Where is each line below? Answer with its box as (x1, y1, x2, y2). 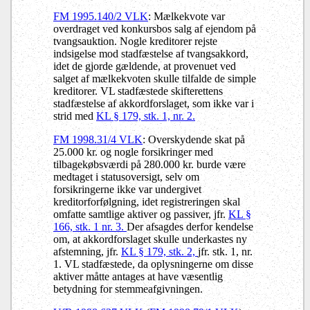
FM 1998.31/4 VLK (53, 133, 143, 145)
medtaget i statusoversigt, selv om (53, 170, 199, 183)
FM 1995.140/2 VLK (53, 10, 148, 22)
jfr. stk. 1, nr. (198, 245, 253, 257)
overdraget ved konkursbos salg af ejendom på (53, 22, 256, 35)
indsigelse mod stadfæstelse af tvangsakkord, (53, 47, 248, 60)
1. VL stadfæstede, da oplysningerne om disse (53, 257, 253, 270)
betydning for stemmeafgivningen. (53, 282, 203, 295)
